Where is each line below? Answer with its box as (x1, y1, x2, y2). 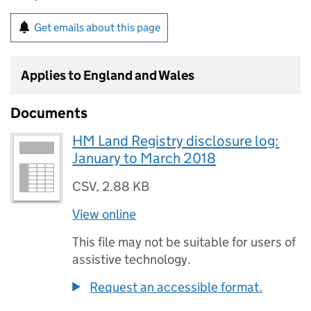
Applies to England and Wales (21, 67, 194, 83)
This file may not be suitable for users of (72, 234, 296, 250)
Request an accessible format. (90, 279, 263, 295)
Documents (10, 104, 87, 122)
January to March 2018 (72, 149, 217, 167)
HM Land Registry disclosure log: (72, 132, 280, 150)
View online (72, 206, 137, 222)
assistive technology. (72, 251, 192, 267)
